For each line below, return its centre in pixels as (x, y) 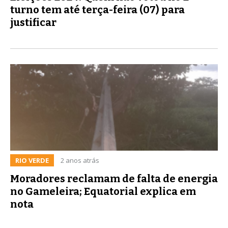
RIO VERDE (32, 160)
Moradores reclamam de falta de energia (114, 178)
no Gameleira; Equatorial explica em (103, 191)
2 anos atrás (80, 160)
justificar (33, 22)
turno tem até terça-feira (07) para (97, 9)
